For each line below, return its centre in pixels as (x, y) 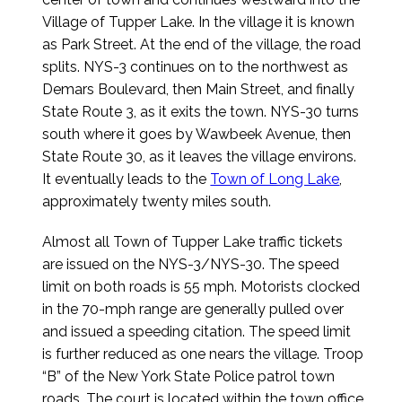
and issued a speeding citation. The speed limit (197, 332)
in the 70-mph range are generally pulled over (193, 310)
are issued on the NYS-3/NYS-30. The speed (191, 265)
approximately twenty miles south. (157, 202)
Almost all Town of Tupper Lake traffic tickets (193, 242)
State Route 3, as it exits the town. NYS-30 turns (201, 112)
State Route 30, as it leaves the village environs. (200, 157)
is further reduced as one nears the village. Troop (203, 354)
